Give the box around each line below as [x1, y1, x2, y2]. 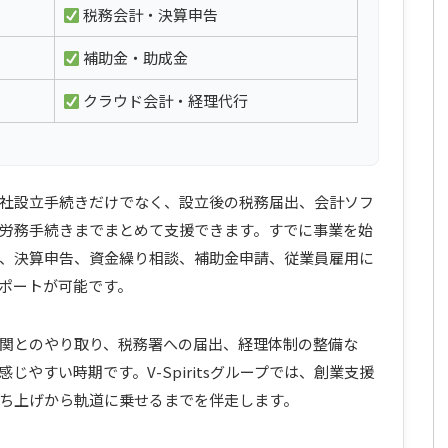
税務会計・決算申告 [80, 4, 219, 25]
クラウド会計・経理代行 [80, 90, 249, 111]
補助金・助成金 [80, 47, 189, 68]
